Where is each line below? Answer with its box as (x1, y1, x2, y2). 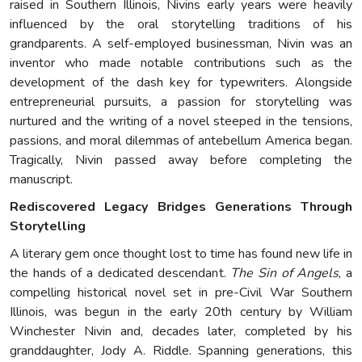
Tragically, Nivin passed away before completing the (10, 150, 352, 169)
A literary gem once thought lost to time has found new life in (10, 244, 352, 263)
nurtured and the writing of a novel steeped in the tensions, (10, 112, 352, 130)
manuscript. (10, 170, 73, 188)
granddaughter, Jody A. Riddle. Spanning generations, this (10, 341, 352, 360)
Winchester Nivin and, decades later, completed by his (10, 322, 352, 340)
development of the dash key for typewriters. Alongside (10, 73, 352, 91)
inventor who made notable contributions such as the (10, 53, 352, 72)
